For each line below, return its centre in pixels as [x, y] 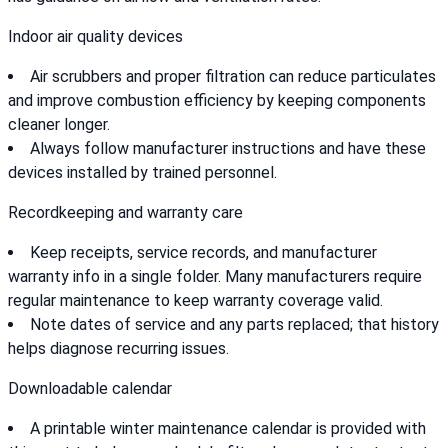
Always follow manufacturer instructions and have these [228, 149]
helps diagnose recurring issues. [118, 349]
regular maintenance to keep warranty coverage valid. [195, 301]
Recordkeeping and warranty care [125, 213]
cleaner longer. [59, 125]
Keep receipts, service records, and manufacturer [203, 253]
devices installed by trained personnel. [142, 173]
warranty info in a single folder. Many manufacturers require [215, 277]
